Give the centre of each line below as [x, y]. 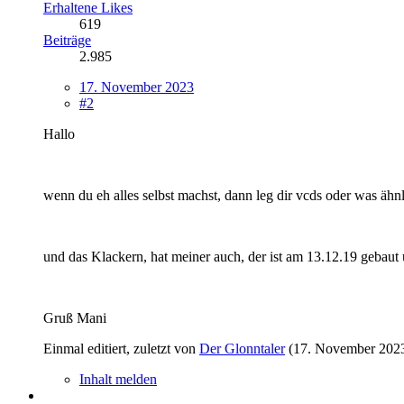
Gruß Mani [75, 317]
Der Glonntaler [242, 348]
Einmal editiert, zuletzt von [121, 348]
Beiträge [67, 40]
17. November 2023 [137, 87]
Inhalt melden [118, 379]
